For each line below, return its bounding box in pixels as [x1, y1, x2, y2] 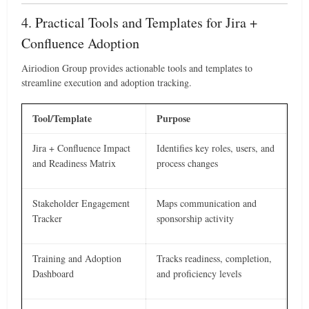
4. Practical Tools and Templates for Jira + [21, 13, 258, 32]
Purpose [157, 111, 191, 126]
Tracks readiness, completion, [157, 252, 272, 265]
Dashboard [32, 267, 74, 280]
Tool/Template [32, 111, 92, 126]
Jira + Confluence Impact [32, 141, 131, 154]
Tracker [32, 212, 63, 225]
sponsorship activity [157, 212, 235, 225]
